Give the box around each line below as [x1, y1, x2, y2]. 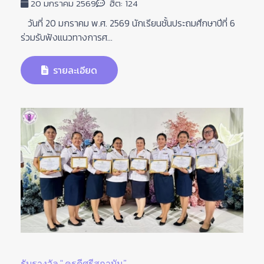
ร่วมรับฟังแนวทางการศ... [21, 29, 113, 44]
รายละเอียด [51, 62, 97, 77]
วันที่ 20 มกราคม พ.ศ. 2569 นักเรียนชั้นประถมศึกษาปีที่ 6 [21, 15, 235, 30]
